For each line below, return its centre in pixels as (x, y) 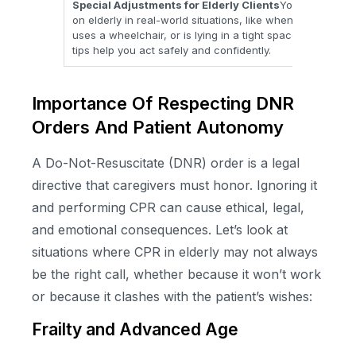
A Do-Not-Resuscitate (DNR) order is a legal (166, 163)
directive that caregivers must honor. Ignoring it (174, 186)
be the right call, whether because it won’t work (176, 275)
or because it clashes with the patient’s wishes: (172, 297)
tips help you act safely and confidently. (172, 50)
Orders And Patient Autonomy (158, 128)
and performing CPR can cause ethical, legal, (168, 208)
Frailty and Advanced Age (135, 329)
